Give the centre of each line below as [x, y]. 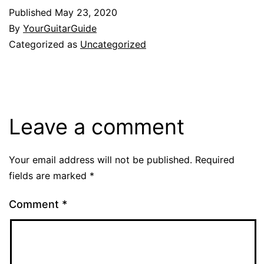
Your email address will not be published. [100, 159]
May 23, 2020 [86, 12]
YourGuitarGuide [60, 28]
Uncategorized [113, 44]
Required [215, 159]
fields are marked [49, 175]
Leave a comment [97, 126]
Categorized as [44, 44]
